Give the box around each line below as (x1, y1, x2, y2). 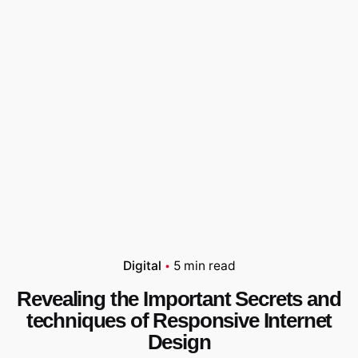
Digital (122, 257, 161, 273)
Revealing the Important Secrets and (17, 286, 341, 311)
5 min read (173, 257, 236, 273)
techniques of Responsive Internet (26, 308, 332, 332)
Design (147, 329, 211, 354)
